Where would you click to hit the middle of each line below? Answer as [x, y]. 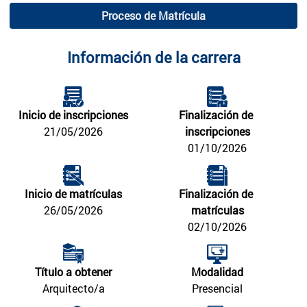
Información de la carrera [153, 57]
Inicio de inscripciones [73, 114]
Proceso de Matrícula [153, 16]
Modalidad [217, 272]
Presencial [217, 288]
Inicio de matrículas [73, 193]
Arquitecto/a [73, 288]
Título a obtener [73, 272]
